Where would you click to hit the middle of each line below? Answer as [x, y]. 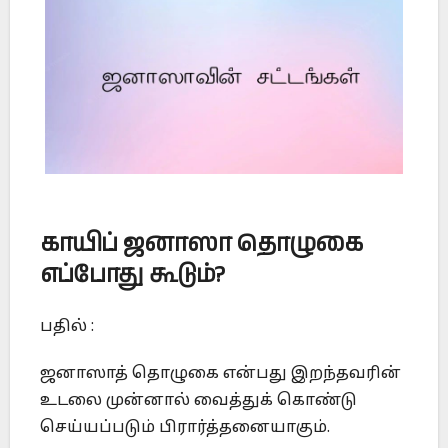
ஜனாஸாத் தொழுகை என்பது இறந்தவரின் [220, 373]
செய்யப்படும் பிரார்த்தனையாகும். [185, 427]
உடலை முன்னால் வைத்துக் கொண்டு [198, 400]
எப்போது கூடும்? [132, 275]
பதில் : [67, 326]
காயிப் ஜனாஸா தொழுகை [201, 244]
